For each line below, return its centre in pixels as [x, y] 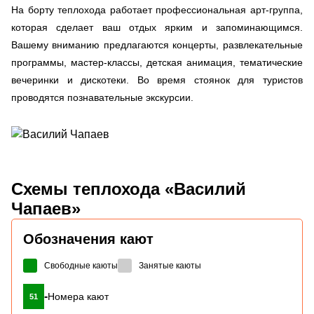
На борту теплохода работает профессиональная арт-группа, [157, 9]
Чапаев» [46, 208]
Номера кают [78, 296]
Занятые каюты [170, 265]
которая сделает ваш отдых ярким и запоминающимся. [157, 27]
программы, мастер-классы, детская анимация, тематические [157, 62]
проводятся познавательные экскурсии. [102, 97]
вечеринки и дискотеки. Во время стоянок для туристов [157, 80]
